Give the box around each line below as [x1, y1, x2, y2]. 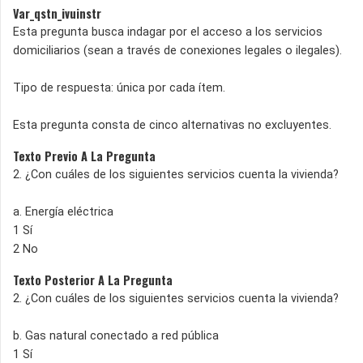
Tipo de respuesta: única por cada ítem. [13, 80, 225, 95]
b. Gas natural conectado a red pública [13, 328, 219, 343]
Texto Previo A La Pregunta [13, 147, 156, 164]
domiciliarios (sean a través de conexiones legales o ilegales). [13, 43, 342, 58]
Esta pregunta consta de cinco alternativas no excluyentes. [13, 117, 331, 132]
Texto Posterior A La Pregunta [13, 271, 173, 288]
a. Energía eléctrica [13, 204, 113, 219]
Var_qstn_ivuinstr [13, 4, 101, 22]
